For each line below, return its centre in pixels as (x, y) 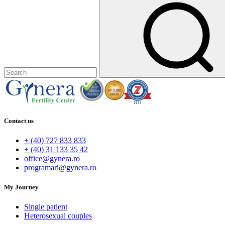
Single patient (46, 207)
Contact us (19, 121)
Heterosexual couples (58, 216)
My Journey (21, 187)
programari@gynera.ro (60, 167)
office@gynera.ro (52, 158)
